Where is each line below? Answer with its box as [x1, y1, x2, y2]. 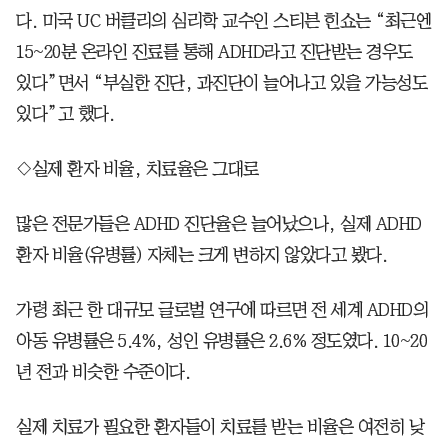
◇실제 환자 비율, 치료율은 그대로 [16, 160, 259, 179]
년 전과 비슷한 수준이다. [16, 363, 190, 382]
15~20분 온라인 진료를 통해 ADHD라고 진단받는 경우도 [16, 43, 413, 62]
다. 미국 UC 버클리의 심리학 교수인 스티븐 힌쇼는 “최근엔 [16, 12, 431, 31]
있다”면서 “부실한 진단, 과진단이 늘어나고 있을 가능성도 [16, 74, 427, 93]
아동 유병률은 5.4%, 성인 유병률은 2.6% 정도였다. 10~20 [16, 332, 427, 351]
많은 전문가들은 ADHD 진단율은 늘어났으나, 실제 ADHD [16, 215, 422, 234]
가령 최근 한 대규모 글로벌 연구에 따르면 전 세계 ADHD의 [16, 301, 428, 320]
